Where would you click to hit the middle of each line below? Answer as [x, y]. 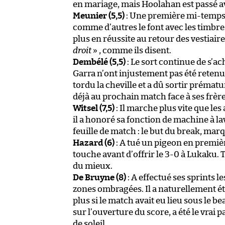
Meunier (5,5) [99, 16]
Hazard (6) [94, 143]
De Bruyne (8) [99, 177]
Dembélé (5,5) [99, 62]
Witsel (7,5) [94, 108]
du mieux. [93, 166]
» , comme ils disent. [131, 50]
